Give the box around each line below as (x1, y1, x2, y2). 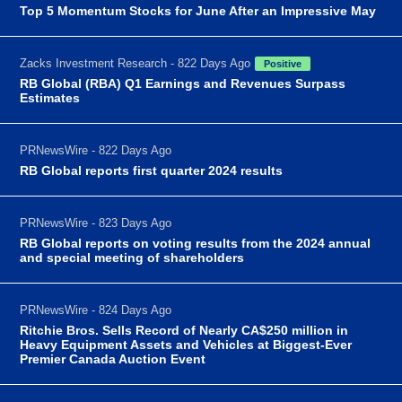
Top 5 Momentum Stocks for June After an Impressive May (20, 3, 377, 18)
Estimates (20, 90, 81, 105)
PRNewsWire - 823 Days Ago (20, 215, 172, 230)
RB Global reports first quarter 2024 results (20, 162, 284, 178)
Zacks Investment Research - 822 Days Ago (20, 56, 251, 70)
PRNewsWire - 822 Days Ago (20, 143, 172, 157)
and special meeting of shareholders (20, 249, 245, 265)
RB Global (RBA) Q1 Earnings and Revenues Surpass (20, 75, 346, 91)
